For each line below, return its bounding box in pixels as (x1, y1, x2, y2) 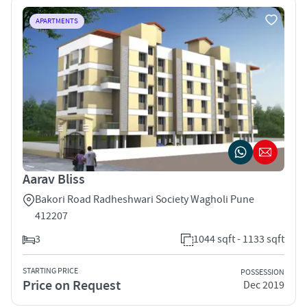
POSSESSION (241, 267, 284, 278)
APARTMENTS (36, 16, 78, 26)
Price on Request (23, 276, 121, 295)
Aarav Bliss (23, 170, 85, 188)
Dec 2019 (243, 278, 284, 293)
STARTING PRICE (23, 265, 78, 276)
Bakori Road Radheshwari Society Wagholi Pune (35, 192, 254, 206)
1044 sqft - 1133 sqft (193, 232, 284, 246)
